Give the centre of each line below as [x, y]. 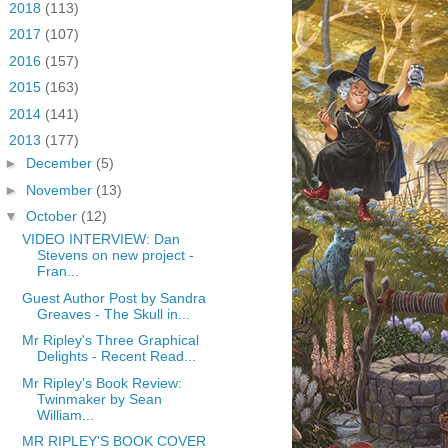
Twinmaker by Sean [99, 398]
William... [65, 414]
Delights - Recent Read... [116, 356]
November [60, 189]
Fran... [57, 271]
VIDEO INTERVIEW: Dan [100, 239]
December [60, 163]
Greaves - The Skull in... [113, 313]
